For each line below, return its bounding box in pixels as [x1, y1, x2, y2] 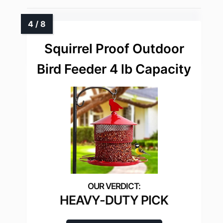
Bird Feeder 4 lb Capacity [37, 61, 191, 77]
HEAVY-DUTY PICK [60, 193, 168, 208]
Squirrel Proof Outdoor [44, 41, 184, 57]
